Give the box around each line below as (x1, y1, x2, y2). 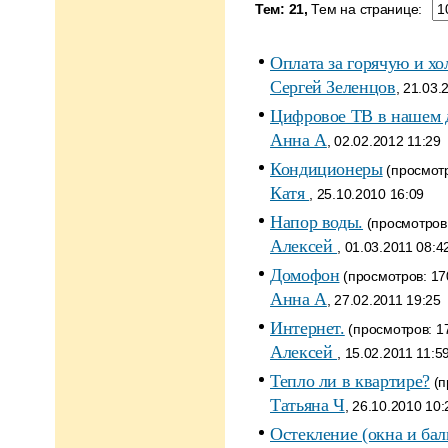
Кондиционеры (270, 159, 383, 179)
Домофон (270, 265, 340, 285)
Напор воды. (270, 212, 364, 232)
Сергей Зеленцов (270, 77, 396, 97)
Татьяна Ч (270, 395, 345, 415)
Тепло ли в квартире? (270, 371, 430, 391)
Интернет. (270, 318, 345, 338)
